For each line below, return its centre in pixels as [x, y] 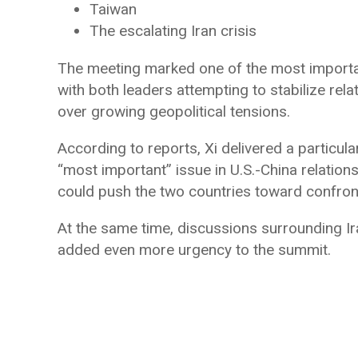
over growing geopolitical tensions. [174, 111]
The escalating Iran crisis [173, 31]
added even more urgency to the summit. [194, 250]
